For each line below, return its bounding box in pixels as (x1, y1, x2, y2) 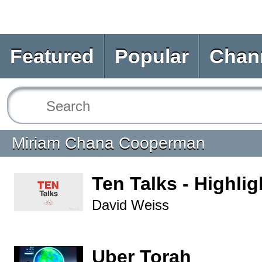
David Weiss (92, 197, 169, 213)
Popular (115, 45, 189, 67)
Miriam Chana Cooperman (12, 134, 205, 152)
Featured (10, 45, 94, 67)
